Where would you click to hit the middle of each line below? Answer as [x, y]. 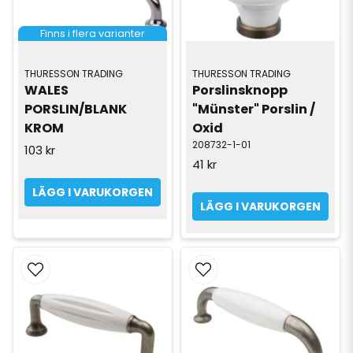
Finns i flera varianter [93, 34]
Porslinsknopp [240, 91]
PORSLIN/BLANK [76, 110]
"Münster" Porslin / [254, 110]
